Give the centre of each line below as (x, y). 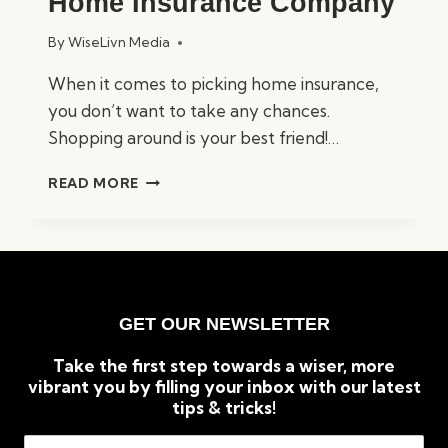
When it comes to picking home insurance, (213, 84)
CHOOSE (170, 219)
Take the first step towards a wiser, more (224, 366)
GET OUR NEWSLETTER (224, 324)
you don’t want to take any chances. (189, 111)
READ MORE (94, 183)
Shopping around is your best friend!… (193, 138)
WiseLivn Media (119, 42)
